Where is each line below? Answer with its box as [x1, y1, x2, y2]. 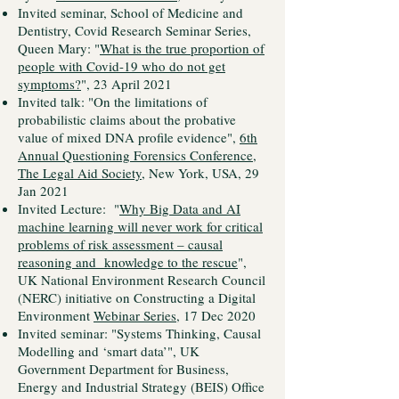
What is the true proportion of [100, 39, 265, 57]
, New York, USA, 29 [142, 164, 259, 182]
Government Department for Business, [18, 360, 229, 378]
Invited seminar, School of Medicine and [18, 4, 243, 21]
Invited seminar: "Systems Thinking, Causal [18, 324, 261, 342]
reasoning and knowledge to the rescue [18, 253, 238, 271]
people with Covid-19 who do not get [18, 57, 225, 75]
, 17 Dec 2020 [176, 306, 256, 324]
